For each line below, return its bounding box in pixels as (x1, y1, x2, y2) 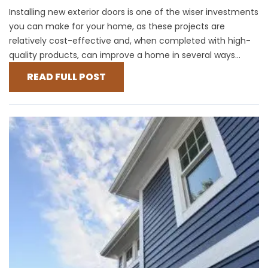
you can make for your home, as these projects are (9, 20, 225, 33)
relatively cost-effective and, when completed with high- (9, 35, 251, 47)
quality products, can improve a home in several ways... (9, 49, 240, 62)
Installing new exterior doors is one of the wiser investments (9, 6, 258, 19)
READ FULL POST (27, 70, 106, 84)
